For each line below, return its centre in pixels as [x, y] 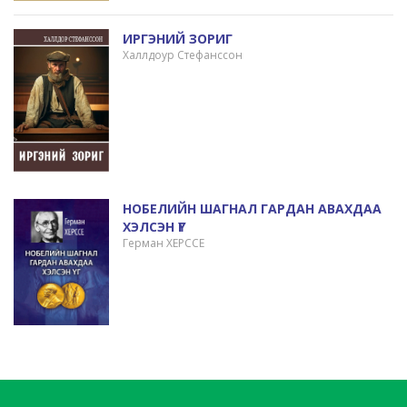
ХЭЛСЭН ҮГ [154, 226]
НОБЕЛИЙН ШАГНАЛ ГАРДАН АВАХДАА [252, 208]
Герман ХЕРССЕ [163, 243]
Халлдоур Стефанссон [182, 55]
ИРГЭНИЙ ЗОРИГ [177, 38]
